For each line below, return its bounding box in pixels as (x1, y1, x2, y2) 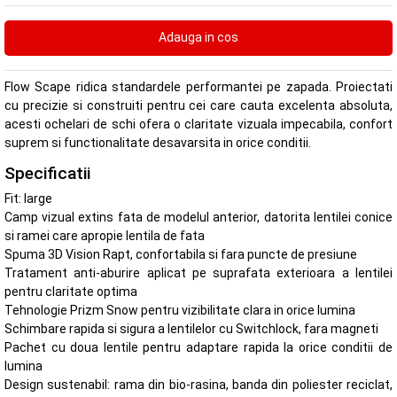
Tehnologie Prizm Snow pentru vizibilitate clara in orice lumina (4, 303, 355, 318)
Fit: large (4, 191, 52, 206)
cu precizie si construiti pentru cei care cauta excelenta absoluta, (4, 98, 393, 113)
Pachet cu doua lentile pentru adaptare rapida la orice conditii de (4, 340, 393, 355)
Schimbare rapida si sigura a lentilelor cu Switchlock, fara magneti (4, 322, 378, 337)
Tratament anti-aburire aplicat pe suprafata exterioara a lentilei (4, 266, 393, 281)
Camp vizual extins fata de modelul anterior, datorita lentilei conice (4, 210, 393, 225)
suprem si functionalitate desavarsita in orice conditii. (4, 136, 311, 151)
